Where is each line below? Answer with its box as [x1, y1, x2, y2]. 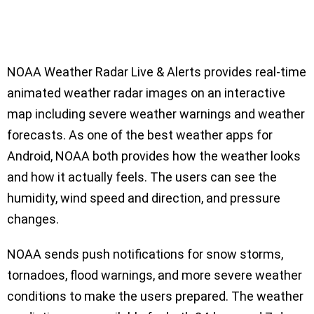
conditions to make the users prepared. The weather [7, 289, 303, 303]
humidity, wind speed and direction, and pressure [7, 191, 280, 205]
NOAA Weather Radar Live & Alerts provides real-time [7, 64, 306, 79]
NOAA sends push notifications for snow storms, [7, 247, 283, 261]
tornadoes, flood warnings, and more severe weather [7, 268, 302, 282]
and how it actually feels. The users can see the [7, 170, 277, 184]
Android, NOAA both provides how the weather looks [7, 149, 301, 163]
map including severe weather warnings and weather [7, 107, 305, 121]
